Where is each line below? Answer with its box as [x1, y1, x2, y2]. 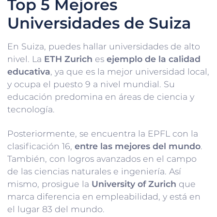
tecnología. [7, 104, 55, 115]
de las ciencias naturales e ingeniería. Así [7, 166, 181, 177]
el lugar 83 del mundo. [7, 204, 105, 215]
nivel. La [7, 54, 44, 64]
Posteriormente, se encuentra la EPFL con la [7, 128, 198, 139]
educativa [7, 66, 50, 77]
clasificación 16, [7, 141, 75, 152]
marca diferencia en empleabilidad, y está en [7, 191, 201, 202]
